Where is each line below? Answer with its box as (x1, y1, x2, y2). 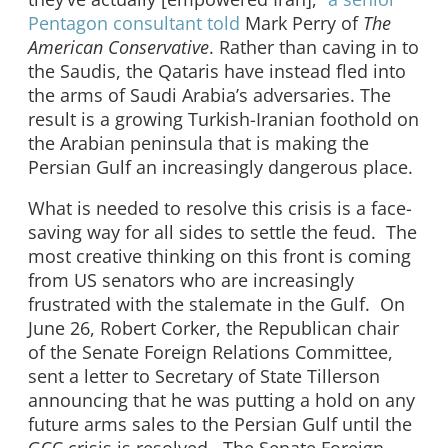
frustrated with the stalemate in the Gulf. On (28, 292, 405, 317)
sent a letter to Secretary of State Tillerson (28, 364, 380, 389)
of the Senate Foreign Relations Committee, (28, 340, 393, 365)
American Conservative (28, 34, 209, 59)
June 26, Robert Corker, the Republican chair (28, 316, 399, 341)
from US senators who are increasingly (28, 268, 354, 293)
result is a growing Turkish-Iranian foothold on (28, 106, 419, 131)
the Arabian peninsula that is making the (28, 130, 369, 155)
